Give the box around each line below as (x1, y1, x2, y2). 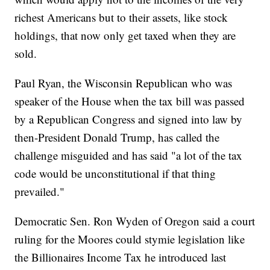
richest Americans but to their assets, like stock (14, 10, 228, 25)
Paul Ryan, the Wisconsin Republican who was (14, 75, 233, 91)
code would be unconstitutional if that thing (14, 166, 216, 181)
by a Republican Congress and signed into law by (14, 111, 243, 127)
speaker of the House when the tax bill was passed (14, 93, 245, 109)
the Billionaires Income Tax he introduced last (14, 250, 227, 265)
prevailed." (14, 184, 65, 199)
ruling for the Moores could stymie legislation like (14, 231, 245, 247)
